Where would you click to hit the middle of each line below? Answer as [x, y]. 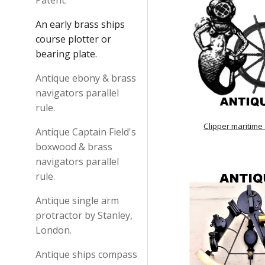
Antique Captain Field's [86, 132]
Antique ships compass [86, 254]
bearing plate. [66, 54]
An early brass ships [80, 24]
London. [54, 230]
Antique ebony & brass [86, 78]
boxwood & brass [74, 147]
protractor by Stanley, [84, 215]
